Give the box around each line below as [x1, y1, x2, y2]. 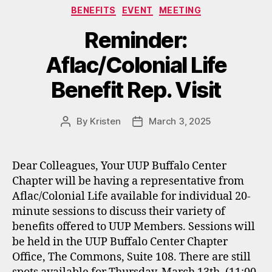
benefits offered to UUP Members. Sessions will [12, 220, 255, 234]
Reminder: [84, 27, 188, 53]
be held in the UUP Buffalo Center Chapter [12, 235, 228, 249]
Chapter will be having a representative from [12, 174, 244, 188]
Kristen [90, 115, 121, 127]
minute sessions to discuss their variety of [12, 205, 225, 219]
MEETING [158, 4, 202, 15]
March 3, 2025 [149, 115, 212, 127]
